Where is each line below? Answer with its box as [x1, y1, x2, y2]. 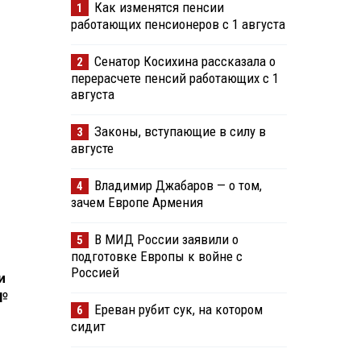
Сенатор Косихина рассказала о [93, 53, 276, 70]
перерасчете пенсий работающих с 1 [70, 70, 279, 87]
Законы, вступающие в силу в [93, 123, 266, 140]
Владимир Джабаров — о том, [93, 177, 262, 194]
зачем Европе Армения [70, 194, 203, 211]
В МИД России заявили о [93, 231, 239, 248]
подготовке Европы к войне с [70, 248, 243, 265]
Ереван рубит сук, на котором [93, 301, 263, 318]
